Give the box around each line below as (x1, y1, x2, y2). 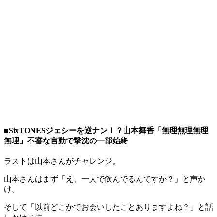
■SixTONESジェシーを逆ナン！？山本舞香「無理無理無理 (4, 126, 208, 135)
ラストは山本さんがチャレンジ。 (4, 157, 120, 166)
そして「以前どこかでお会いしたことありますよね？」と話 (4, 203, 213, 212)
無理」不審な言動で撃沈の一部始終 (4, 137, 128, 145)
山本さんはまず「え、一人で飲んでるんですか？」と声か (4, 175, 205, 184)
